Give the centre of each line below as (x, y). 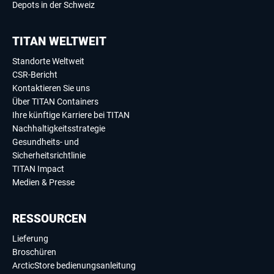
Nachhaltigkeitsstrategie (59, 129)
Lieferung (30, 239)
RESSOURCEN (49, 219)
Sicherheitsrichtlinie (49, 156)
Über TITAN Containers (55, 102)
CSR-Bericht (35, 75)
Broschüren (34, 252)
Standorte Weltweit (48, 61)
